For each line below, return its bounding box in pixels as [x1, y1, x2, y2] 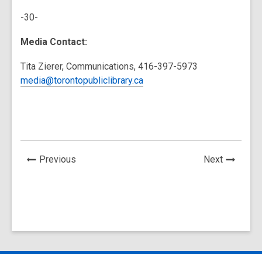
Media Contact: [20, 36, 87, 47]
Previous [39, 154, 76, 165]
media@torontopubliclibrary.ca [20, 75, 143, 86]
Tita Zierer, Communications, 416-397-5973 [20, 61, 198, 72]
